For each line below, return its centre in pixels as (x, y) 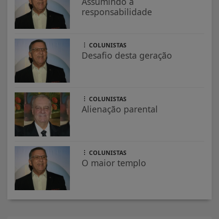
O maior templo (114, 163)
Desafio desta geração (127, 55)
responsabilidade (117, 11)
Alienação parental (120, 109)
